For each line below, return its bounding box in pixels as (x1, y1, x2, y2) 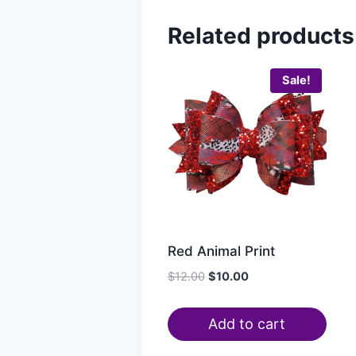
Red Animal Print (167, 243, 275, 260)
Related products (167, 21, 354, 49)
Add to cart (208, 315, 286, 332)
